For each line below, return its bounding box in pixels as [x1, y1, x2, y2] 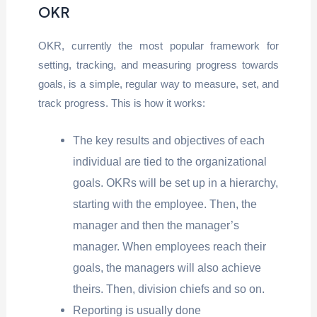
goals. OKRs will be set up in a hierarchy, [73, 176, 279, 190]
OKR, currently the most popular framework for [38, 40, 279, 52]
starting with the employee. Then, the [73, 197, 258, 211]
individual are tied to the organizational [73, 155, 267, 168]
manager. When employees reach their [73, 240, 267, 253]
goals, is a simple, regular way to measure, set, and [38, 78, 279, 91]
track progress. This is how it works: [38, 97, 205, 110]
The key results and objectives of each [73, 134, 265, 147]
